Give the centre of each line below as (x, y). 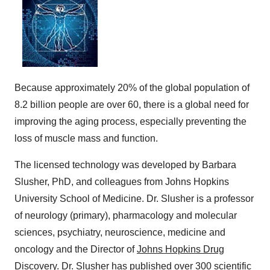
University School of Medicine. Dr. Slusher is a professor (134, 199)
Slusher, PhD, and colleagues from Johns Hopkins (122, 182)
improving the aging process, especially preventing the (130, 121)
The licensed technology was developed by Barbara (125, 165)
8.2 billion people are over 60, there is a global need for (132, 105)
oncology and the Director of (76, 249)
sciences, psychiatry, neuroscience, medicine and (120, 232)
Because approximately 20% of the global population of (132, 88)
